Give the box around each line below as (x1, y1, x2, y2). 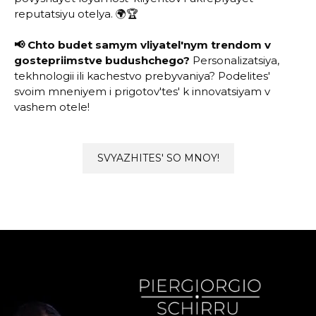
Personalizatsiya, (193, 54, 279, 67)
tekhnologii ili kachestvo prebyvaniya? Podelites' (14, 69, 270, 83)
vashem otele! (14, 100, 90, 114)
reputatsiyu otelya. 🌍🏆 (14, 7, 138, 20)
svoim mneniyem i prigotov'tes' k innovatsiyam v (14, 85, 270, 98)
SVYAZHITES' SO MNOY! (97, 152, 219, 164)
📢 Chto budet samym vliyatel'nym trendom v (14, 38, 271, 51)
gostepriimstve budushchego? (14, 54, 190, 67)
